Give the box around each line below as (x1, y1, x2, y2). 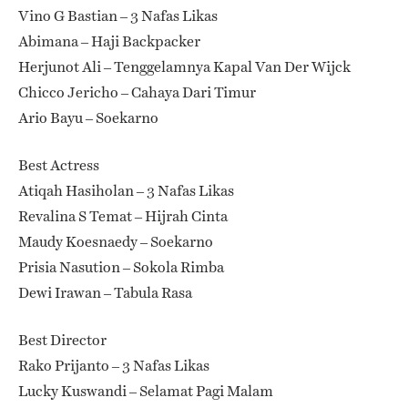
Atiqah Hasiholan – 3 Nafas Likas (18, 179, 234, 201)
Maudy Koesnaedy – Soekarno (18, 230, 213, 252)
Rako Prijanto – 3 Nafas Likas (18, 354, 209, 376)
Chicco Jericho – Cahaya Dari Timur (18, 81, 256, 103)
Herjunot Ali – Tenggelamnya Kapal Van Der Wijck (18, 56, 351, 77)
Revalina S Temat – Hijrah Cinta (18, 205, 228, 227)
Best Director (18, 329, 107, 351)
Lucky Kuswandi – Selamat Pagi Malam (18, 380, 273, 402)
